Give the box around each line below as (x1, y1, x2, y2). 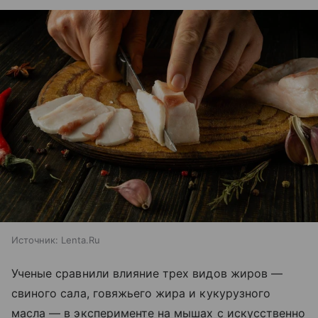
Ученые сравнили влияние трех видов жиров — (11, 265, 283, 280)
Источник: (11, 234, 58, 246)
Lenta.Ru (61, 234, 100, 246)
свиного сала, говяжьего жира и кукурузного (11, 285, 271, 300)
